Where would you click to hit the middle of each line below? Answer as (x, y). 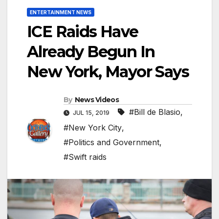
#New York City (93, 128)
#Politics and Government (111, 142)
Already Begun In (91, 52)
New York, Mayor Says (108, 72)
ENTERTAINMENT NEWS (61, 12)
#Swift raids (85, 157)
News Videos (97, 100)
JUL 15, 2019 (91, 113)
